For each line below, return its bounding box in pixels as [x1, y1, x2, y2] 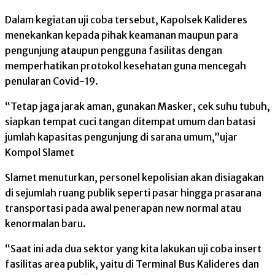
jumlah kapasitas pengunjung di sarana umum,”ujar [5, 131, 238, 144]
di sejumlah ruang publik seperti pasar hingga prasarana [5, 187, 261, 199]
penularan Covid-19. [5, 75, 98, 88]
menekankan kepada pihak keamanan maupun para [5, 29, 238, 42]
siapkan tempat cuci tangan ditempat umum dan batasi [5, 115, 255, 128]
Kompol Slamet [5, 146, 74, 159]
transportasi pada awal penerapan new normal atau [5, 202, 241, 215]
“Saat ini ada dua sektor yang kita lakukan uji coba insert [5, 242, 261, 255]
